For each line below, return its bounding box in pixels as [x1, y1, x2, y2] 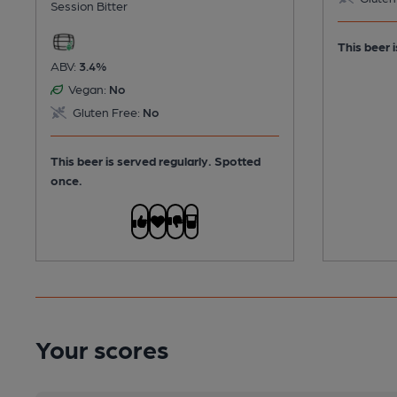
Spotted [214, 153, 261, 168]
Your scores [35, 333, 168, 364]
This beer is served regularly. [51, 153, 214, 168]
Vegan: [66, 82, 106, 97]
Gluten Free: [69, 105, 140, 120]
